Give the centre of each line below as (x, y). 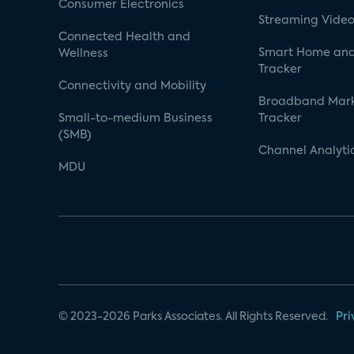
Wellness (83, 53)
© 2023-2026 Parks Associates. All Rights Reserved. (193, 316)
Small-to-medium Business (136, 118)
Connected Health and (124, 37)
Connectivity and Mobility (132, 86)
